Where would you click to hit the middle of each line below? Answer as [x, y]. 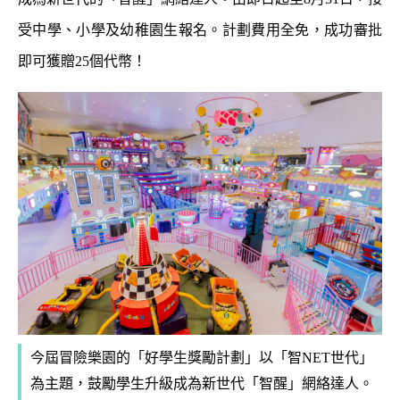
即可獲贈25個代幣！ [82, 61]
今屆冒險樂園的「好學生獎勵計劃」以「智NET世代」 [202, 357]
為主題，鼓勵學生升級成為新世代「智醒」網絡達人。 [202, 383]
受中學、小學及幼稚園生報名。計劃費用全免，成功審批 [200, 29]
